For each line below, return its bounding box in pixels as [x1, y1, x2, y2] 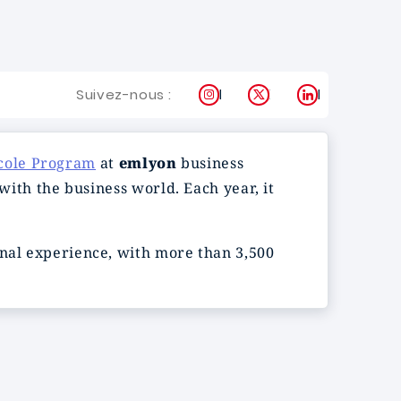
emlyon [118, 153, 177, 173]
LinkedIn [318, 84, 371, 105]
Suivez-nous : [76, 85, 172, 104]
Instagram [219, 84, 291, 105]
